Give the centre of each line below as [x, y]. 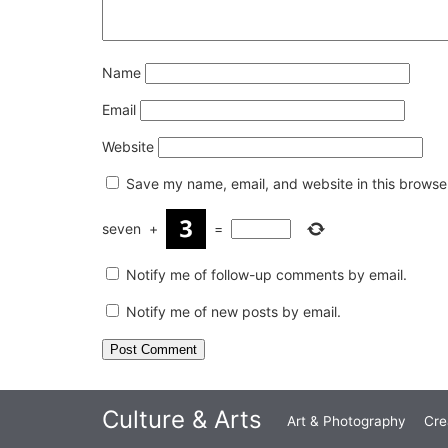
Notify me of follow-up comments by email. [266, 274]
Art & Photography [346, 420]
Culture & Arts [182, 419]
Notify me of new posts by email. [233, 311]
